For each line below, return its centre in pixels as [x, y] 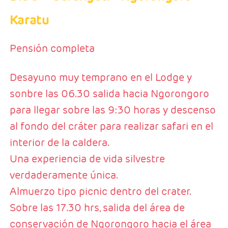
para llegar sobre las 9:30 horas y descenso [112, 110]
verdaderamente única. [64, 175]
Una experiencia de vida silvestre [87, 159]
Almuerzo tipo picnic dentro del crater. [100, 192]
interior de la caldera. [59, 143]
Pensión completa [52, 49]
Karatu [29, 20]
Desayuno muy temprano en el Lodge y [101, 78]
